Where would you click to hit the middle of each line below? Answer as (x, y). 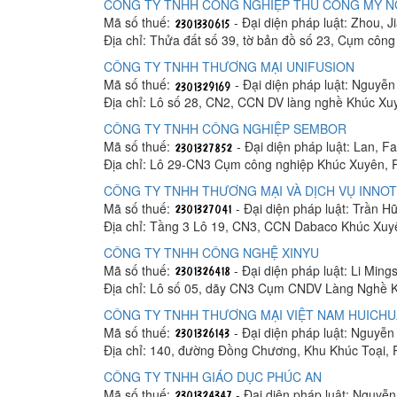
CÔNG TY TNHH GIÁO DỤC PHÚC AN (213, 376)
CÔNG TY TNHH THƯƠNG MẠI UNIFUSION (229, 66)
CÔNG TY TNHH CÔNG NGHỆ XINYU (211, 252)
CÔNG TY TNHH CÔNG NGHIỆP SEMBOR (225, 128)
